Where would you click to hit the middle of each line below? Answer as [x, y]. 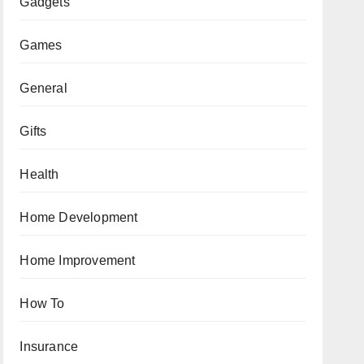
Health [39, 174]
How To [42, 303]
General [43, 88]
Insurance [49, 346]
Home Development [79, 217]
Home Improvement [78, 260]
